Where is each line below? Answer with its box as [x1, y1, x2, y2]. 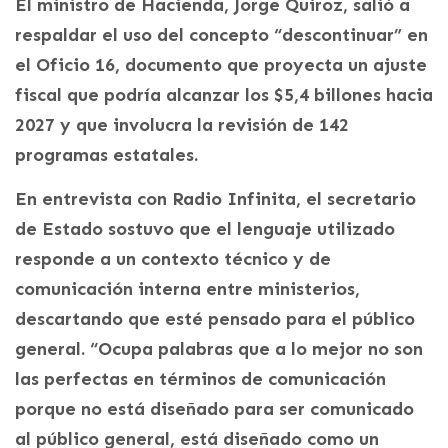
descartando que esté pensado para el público [15, 307, 415, 330]
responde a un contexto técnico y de [15, 247, 331, 270]
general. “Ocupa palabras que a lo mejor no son [15, 337, 423, 360]
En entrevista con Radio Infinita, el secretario [15, 187, 416, 210]
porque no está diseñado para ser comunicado [15, 397, 414, 420]
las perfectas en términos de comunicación [15, 367, 386, 390]
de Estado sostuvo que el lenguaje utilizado [15, 217, 395, 240]
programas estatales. [15, 143, 198, 166]
